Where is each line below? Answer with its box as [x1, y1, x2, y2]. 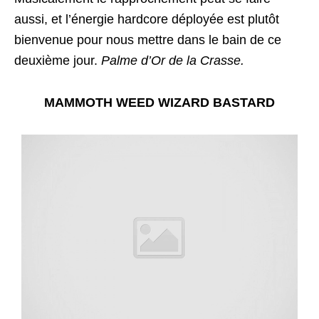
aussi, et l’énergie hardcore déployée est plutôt [14, 12, 279, 26]
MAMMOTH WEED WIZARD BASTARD [44, 95, 275, 110]
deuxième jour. [14, 53, 101, 68]
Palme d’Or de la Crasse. [101, 53, 244, 68]
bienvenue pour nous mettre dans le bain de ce [14, 33, 281, 47]
